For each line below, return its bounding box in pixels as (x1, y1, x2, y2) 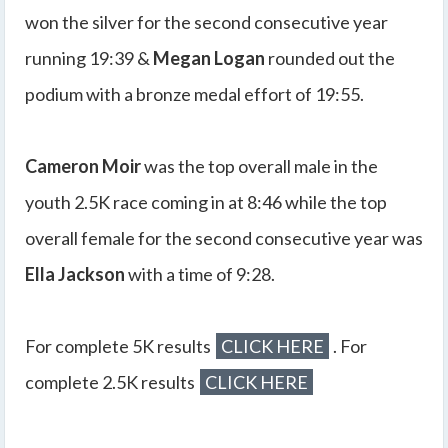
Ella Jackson (25, 262, 125, 285)
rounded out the (265, 46, 395, 69)
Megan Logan (153, 46, 265, 69)
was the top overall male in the (141, 154, 378, 177)
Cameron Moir (25, 154, 141, 177)
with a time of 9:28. (125, 262, 275, 285)
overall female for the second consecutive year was (25, 226, 423, 249)
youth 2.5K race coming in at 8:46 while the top (25, 190, 387, 213)
